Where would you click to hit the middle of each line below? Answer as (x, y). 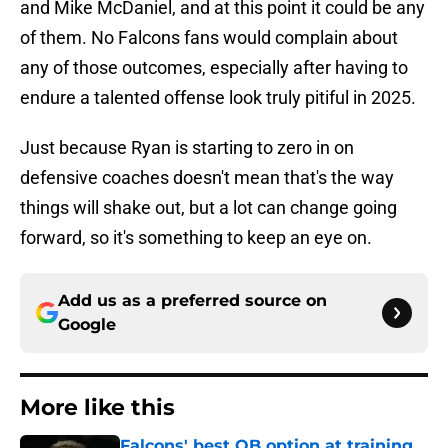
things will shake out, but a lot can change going (208, 208)
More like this (97, 408)
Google (87, 325)
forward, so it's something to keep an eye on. (196, 238)
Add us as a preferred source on (192, 301)
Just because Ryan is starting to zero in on (187, 148)
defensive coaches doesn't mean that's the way (207, 178)
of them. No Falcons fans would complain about (209, 38)
